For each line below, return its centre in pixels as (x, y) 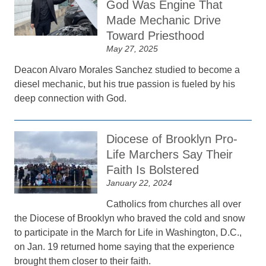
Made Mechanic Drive (164, 20)
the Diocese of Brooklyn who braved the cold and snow (130, 218)
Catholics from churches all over (174, 204)
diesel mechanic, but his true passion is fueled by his (125, 84)
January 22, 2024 (140, 183)
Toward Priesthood (156, 36)
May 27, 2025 (132, 49)
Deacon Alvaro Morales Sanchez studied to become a (127, 70)
